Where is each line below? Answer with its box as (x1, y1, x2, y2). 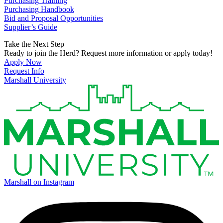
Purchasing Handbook (4, 5, 74, 14)
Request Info (4, 67, 44, 76)
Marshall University (4, 76, 66, 85)
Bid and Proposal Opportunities (4, 14, 103, 23)
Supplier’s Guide (4, 23, 57, 32)
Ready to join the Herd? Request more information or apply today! (4, 49, 213, 58)
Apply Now (4, 58, 42, 67)
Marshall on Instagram (4, 178, 74, 187)
